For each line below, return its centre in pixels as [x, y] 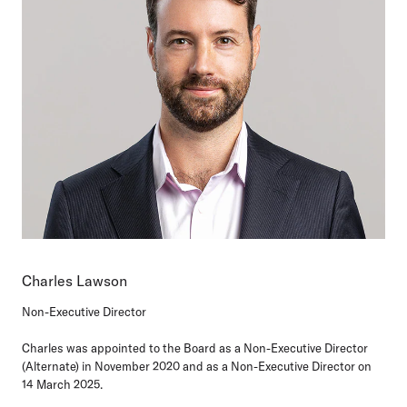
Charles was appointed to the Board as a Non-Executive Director [195, 347]
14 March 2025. [62, 384]
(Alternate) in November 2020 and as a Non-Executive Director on [197, 366]
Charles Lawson [74, 280]
